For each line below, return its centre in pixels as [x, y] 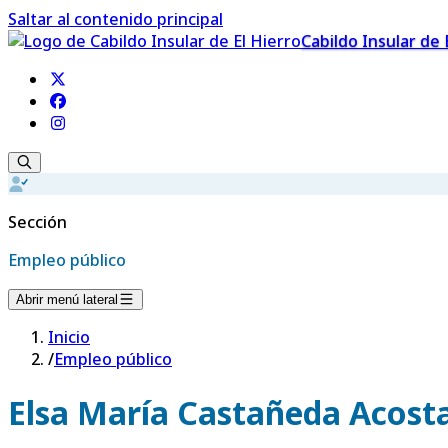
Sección [37, 222]
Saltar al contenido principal [115, 19]
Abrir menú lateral [67, 299]
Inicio [69, 337]
